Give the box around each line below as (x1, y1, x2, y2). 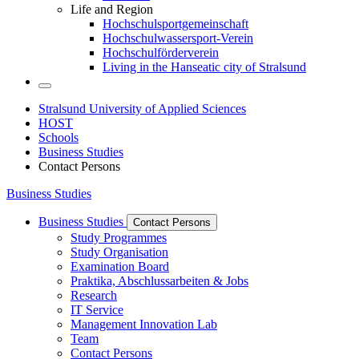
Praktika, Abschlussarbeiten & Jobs (71, 274, 248, 288)
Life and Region (71, 2, 153, 17)
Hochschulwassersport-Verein (103, 31, 253, 46)
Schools (38, 131, 79, 145)
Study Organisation (71, 245, 168, 260)
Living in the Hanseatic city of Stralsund (103, 60, 306, 75)
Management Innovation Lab (71, 317, 217, 332)
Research (71, 288, 117, 303)
